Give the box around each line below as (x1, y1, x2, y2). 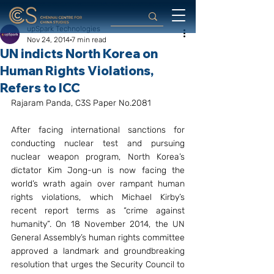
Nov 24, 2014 (27, 35, 70, 44)
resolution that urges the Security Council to (11, 259, 185, 270)
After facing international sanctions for (11, 125, 185, 135)
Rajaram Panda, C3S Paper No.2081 (11, 98, 151, 108)
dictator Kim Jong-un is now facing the (11, 165, 185, 176)
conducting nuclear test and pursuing (11, 138, 185, 149)
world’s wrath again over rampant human (11, 179, 185, 189)
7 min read (72, 35, 106, 44)
